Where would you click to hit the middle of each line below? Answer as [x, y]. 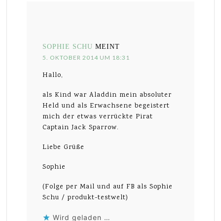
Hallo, [53, 75]
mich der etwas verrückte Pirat [98, 117]
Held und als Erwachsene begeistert [106, 106]
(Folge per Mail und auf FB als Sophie [108, 187]
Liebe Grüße [64, 147]
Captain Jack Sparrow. [81, 128]
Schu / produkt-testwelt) [86, 198]
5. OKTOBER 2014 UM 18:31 [86, 57]
